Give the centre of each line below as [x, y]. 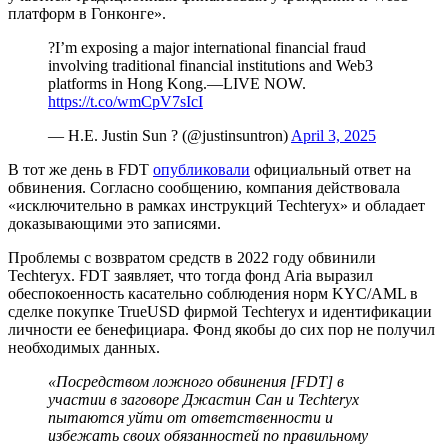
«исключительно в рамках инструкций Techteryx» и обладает [216, 205]
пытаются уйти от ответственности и [190, 417]
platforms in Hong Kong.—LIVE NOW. [177, 83]
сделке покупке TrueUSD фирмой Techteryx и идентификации [220, 311]
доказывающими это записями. [114, 223]
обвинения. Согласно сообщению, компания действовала [204, 187]
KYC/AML [369, 293]
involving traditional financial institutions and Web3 [210, 65]
